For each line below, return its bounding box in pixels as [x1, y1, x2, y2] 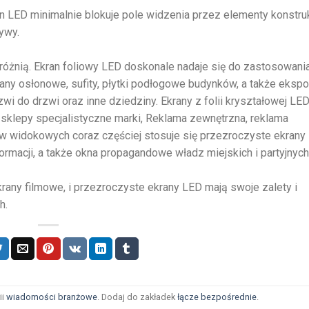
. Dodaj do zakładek [97, 292, 177, 303]
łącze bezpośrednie [177, 292, 257, 303]
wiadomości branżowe [6, 292, 97, 303]
